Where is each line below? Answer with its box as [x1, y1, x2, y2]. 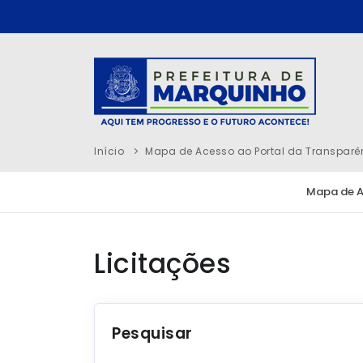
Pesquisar [112, 322, 193, 344]
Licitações [94, 245, 231, 283]
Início [94, 144, 124, 158]
